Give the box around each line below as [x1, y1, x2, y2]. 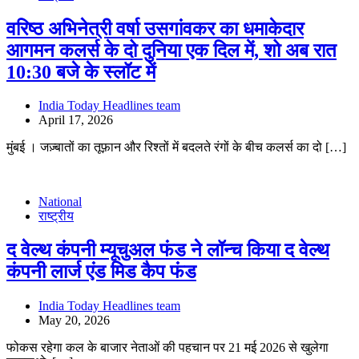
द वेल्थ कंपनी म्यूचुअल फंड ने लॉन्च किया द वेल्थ [6, 240, 329, 261]
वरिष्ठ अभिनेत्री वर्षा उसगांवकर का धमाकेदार [6, 18, 304, 39]
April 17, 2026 [38, 113, 113, 127]
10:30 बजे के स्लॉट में [6, 61, 155, 83]
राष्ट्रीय [38, 209, 74, 224]
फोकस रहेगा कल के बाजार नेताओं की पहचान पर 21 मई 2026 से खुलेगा [6, 341, 329, 355]
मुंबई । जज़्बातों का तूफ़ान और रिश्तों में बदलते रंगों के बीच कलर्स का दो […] [6, 140, 346, 155]
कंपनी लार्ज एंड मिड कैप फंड [6, 261, 196, 283]
